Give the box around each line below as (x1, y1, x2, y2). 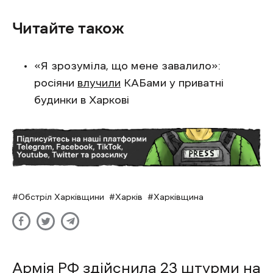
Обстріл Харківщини (18, 193, 104, 202)
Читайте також (12, 20, 124, 36)
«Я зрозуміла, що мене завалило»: (34, 60, 221, 71)
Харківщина (154, 193, 204, 202)
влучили (77, 77, 121, 88)
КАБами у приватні (121, 77, 224, 88)
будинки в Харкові (34, 94, 129, 105)
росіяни (34, 77, 77, 88)
